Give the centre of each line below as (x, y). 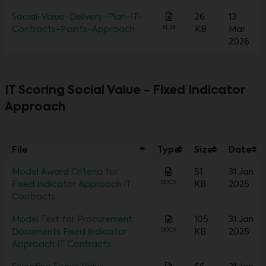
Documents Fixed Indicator (69, 232)
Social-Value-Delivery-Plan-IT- (77, 18)
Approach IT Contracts (61, 245)
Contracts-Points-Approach (73, 30)
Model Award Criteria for (65, 172)
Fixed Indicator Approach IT (72, 185)
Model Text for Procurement (72, 220)
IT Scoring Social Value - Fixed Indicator (125, 91)
